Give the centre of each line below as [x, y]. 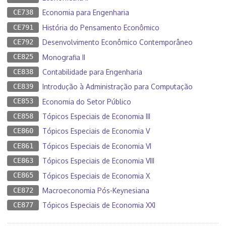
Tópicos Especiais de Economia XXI [99, 205]
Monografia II [64, 57]
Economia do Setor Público [87, 101]
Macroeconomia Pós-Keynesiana [96, 190]
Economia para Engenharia [86, 13]
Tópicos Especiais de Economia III [96, 117]
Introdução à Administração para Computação [118, 87]
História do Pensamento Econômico [101, 27]
